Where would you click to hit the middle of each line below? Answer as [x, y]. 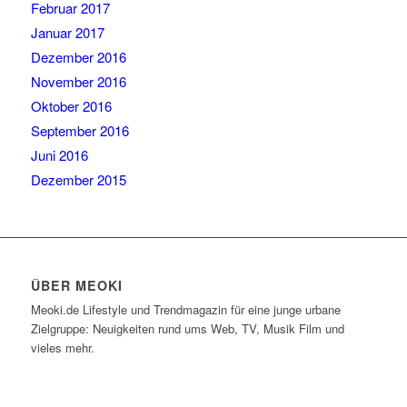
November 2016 [78, 82]
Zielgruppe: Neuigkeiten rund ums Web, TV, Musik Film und [187, 329]
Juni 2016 [59, 155]
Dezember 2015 [78, 180]
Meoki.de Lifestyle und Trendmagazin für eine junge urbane [185, 310]
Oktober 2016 [71, 106]
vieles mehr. [62, 348]
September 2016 [79, 131]
